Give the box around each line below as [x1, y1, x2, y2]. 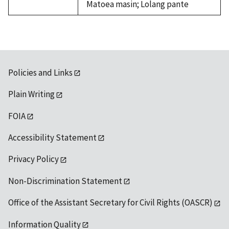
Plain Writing [8, 88, 55, 100]
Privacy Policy [8, 153, 59, 165]
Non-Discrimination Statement [8, 175, 122, 187]
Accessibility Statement [8, 132, 97, 144]
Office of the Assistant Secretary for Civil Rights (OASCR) [8, 197, 213, 209]
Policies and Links [8, 66, 73, 78]
